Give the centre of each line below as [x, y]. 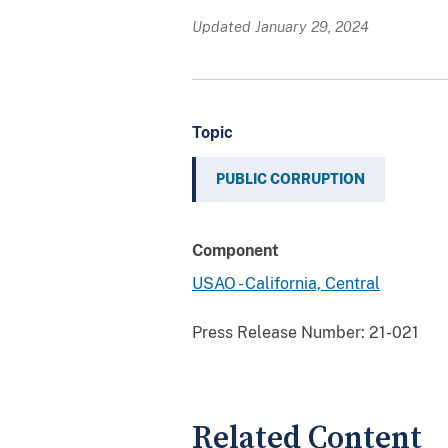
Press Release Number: [278, 332]
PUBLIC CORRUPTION [290, 178]
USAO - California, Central [286, 283]
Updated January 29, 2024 [280, 26]
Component [235, 250]
